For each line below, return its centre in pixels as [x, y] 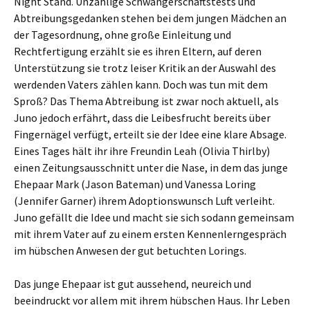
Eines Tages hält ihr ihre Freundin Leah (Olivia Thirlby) [142, 151]
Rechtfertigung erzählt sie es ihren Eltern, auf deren [138, 51]
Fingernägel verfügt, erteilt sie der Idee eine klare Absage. [150, 134]
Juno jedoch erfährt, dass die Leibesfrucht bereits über [142, 118]
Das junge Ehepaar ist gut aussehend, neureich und [133, 284]
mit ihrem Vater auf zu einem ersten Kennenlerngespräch [150, 234]
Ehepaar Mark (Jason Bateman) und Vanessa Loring [135, 184]
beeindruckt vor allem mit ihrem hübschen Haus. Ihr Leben [152, 300]
